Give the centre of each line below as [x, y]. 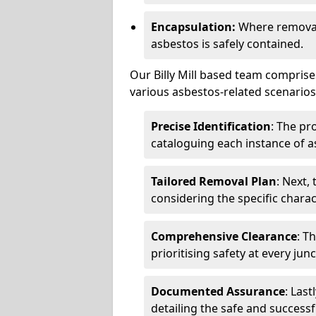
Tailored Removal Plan [214, 181]
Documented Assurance [218, 291]
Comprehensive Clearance [224, 236]
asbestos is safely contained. [227, 43]
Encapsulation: [193, 26]
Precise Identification [211, 126]
